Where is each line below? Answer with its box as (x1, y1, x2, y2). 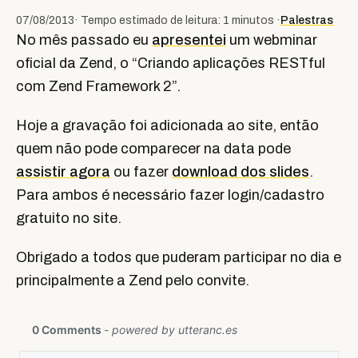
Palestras (280, 14, 333, 26)
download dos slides (172, 164, 309, 180)
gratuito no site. (16, 210, 121, 226)
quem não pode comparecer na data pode (16, 141, 291, 157)
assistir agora (16, 164, 110, 180)
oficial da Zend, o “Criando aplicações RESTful (16, 55, 325, 71)
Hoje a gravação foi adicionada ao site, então (16, 117, 319, 133)
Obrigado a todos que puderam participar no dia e (16, 249, 341, 265)
